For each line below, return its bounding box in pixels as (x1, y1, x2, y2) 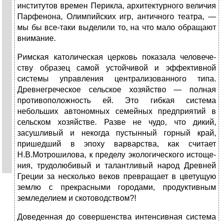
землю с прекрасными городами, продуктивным (17, 183, 216, 192)
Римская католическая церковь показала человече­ (17, 53, 216, 62)
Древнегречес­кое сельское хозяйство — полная (17, 85, 216, 94)
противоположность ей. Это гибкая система (17, 96, 216, 105)
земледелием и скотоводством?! (17, 194, 136, 203)
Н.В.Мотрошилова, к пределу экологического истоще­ (17, 150, 216, 159)
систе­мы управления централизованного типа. (17, 74, 216, 83)
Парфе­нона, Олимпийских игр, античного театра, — (17, 12, 216, 21)
